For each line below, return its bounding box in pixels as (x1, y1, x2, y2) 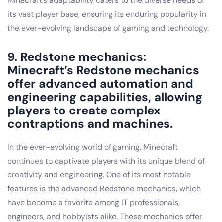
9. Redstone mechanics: (7, 49, 146, 64)
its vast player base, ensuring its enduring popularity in (7, 8, 206, 19)
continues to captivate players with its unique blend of (7, 155, 205, 166)
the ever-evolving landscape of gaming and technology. (7, 22, 209, 33)
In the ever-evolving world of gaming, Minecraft (7, 141, 178, 152)
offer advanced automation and (7, 75, 193, 91)
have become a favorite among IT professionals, (7, 197, 180, 208)
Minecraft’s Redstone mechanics (7, 62, 199, 78)
